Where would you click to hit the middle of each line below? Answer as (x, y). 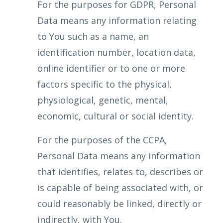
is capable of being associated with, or (120, 188)
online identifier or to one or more (111, 68)
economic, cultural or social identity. (115, 116)
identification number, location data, (116, 52)
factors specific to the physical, (105, 84)
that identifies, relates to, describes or (120, 172)
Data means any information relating (117, 20)
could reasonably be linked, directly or (119, 204)
